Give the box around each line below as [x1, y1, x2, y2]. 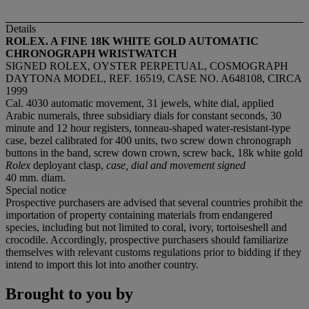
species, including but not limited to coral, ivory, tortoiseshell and [6, 221, 287, 233]
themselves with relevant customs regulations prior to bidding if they [6, 246, 301, 258]
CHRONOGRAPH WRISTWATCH [6, 47, 177, 59]
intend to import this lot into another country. [6, 258, 199, 270]
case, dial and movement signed [106, 159, 246, 171]
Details [6, 22, 36, 34]
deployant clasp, [30, 159, 106, 171]
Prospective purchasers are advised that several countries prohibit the [6, 196, 303, 208]
